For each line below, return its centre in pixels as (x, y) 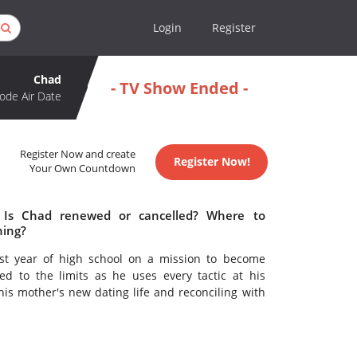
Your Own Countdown (83, 169)
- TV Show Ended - (179, 88)
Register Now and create (78, 155)
